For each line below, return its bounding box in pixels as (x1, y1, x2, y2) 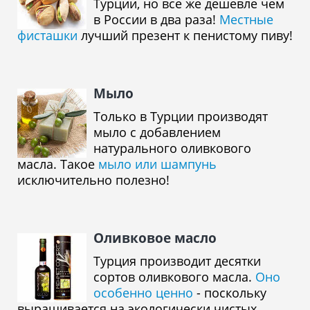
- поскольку (193, 284, 266, 301)
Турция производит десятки (93, 253, 261, 269)
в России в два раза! (93, 11, 219, 28)
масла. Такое (17, 156, 98, 172)
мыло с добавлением (93, 124, 221, 140)
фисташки (17, 27, 77, 44)
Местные (219, 11, 273, 28)
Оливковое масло (93, 229, 217, 247)
